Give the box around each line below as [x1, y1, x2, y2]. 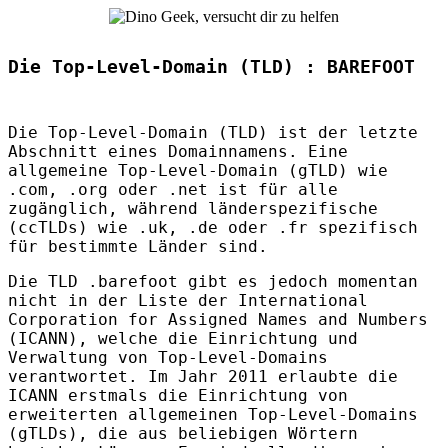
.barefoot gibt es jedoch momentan [78, 272, 418, 292]
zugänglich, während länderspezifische [8, 199, 378, 219]
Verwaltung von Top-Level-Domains [8, 348, 328, 368]
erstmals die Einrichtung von [58, 386, 348, 406]
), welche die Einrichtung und [68, 329, 358, 349]
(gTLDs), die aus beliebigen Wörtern [8, 424, 358, 444]
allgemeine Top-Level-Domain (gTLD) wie [8, 161, 388, 181]
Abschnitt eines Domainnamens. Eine [8, 142, 348, 162]
